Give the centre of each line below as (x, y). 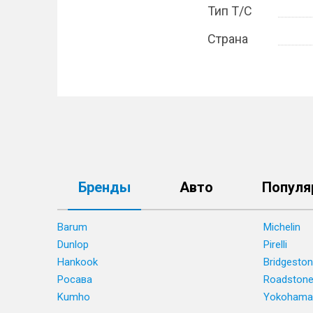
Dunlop (73, 245)
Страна (228, 39)
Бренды (104, 187)
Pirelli (275, 245)
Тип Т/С (230, 11)
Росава (75, 279)
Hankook (78, 262)
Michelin (282, 227)
